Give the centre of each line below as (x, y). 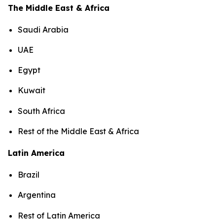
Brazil (29, 175)
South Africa (41, 111)
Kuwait (32, 91)
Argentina (37, 195)
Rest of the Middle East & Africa (78, 131)
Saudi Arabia (43, 29)
